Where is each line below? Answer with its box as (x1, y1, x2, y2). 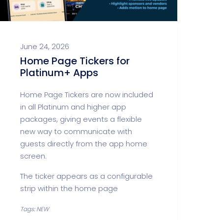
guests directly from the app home (20, 138, 147, 149)
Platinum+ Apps (20, 66, 98, 80)
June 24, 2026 (20, 41, 69, 52)
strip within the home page (20, 183, 118, 193)
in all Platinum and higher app (20, 102, 126, 112)
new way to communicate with (20, 126, 132, 137)
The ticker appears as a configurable (20, 171, 153, 181)
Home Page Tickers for (20, 54, 130, 68)
